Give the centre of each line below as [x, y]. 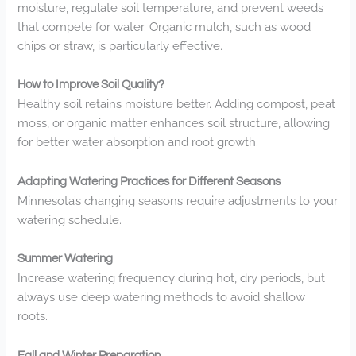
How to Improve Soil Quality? [91, 85]
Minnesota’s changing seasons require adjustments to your [178, 200]
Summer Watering [66, 259]
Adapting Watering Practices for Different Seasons [149, 181]
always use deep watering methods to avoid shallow [162, 297]
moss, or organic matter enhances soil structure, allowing [174, 123]
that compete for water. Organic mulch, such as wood [164, 26]
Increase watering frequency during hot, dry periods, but [172, 278]
